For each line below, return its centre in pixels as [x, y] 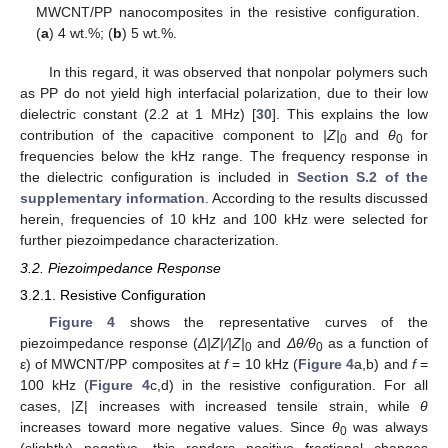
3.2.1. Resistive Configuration [113, 294]
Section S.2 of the [362, 176]
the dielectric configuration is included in [158, 176]
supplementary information [112, 197]
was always [387, 427]
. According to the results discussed [316, 197]
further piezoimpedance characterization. [149, 239]
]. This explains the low [350, 113]
